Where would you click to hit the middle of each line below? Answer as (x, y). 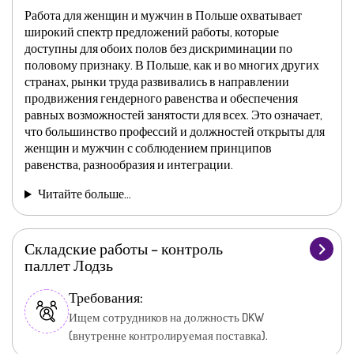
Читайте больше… (84, 194)
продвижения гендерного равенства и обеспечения (161, 98)
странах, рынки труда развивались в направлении (157, 82)
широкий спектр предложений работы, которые (152, 32)
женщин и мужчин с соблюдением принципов (148, 148)
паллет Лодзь (69, 265)
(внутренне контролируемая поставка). (168, 336)
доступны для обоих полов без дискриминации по (158, 49)
